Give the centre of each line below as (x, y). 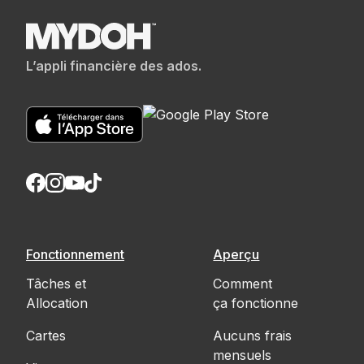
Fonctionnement (75, 255)
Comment (243, 284)
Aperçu (236, 255)
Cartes (46, 336)
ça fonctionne (256, 303)
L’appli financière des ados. (114, 66)
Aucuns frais (253, 336)
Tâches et (56, 284)
